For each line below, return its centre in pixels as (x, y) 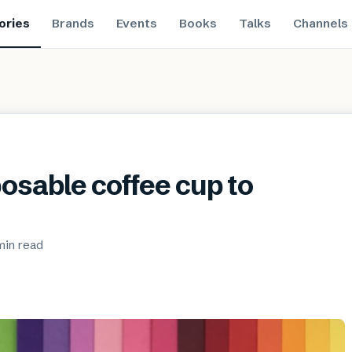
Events (136, 23)
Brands (73, 23)
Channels (320, 23)
